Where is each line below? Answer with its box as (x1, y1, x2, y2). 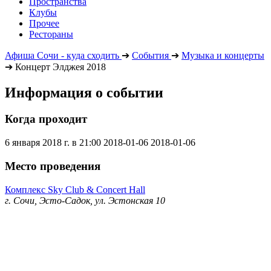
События (132, 50, 169, 60)
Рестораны (29, 28, 73, 39)
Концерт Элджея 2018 (15, 61, 106, 72)
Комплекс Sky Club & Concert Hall (5, 184, 145, 195)
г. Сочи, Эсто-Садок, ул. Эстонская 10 (5, 195, 165, 206)
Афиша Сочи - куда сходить (5, 50, 119, 60)
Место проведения (5, 159, 100, 172)
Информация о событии (5, 84, 163, 100)
